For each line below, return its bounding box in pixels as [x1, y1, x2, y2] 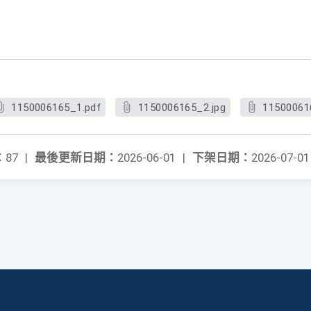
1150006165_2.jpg [137, 101, 226, 115]
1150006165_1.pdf [11, 101, 101, 115]
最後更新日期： [35, 151, 117, 165]
